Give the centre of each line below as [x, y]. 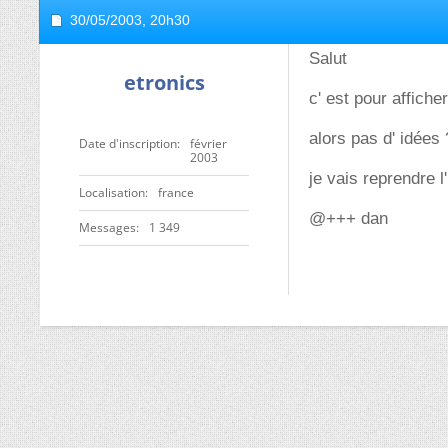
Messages [107, 227]
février [208, 143]
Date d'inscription [128, 143]
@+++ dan [348, 218]
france [176, 192]
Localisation [112, 192]
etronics [164, 82]
